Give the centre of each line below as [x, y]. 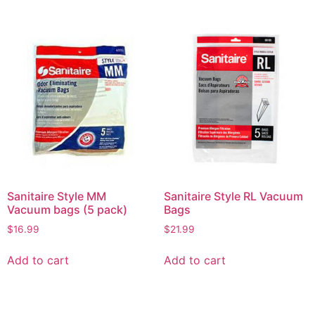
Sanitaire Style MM [57, 196]
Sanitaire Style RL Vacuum [233, 196]
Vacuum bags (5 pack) [67, 209]
